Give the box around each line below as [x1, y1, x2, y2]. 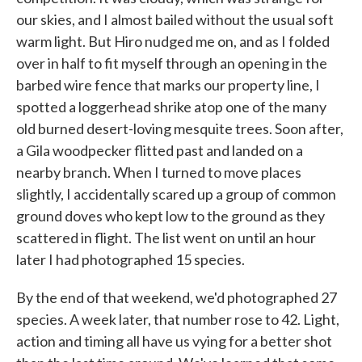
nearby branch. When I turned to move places [16, 162, 301, 181]
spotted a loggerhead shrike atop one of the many [16, 97, 326, 116]
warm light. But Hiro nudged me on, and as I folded [16, 32, 330, 50]
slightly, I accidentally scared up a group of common [16, 184, 336, 203]
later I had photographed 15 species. [16, 250, 245, 268]
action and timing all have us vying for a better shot [16, 331, 332, 350]
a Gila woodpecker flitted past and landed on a [16, 141, 303, 159]
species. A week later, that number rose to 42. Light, [16, 309, 339, 328]
